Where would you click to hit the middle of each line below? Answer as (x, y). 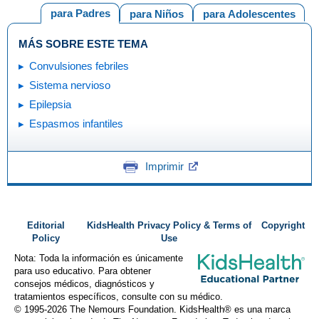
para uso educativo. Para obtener (83, 271)
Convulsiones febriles (79, 66)
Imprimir (164, 166)
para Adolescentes (249, 14)
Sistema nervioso (70, 85)
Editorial (46, 226)
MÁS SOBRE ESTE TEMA (83, 43)
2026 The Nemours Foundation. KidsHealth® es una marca (169, 310)
